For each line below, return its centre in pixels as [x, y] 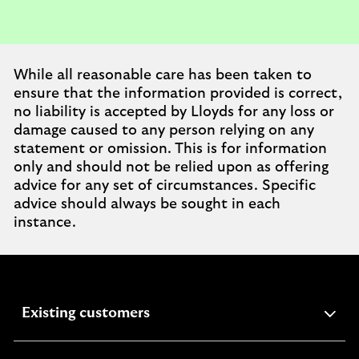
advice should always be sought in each [147, 204]
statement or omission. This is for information [170, 149]
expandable [189, 313]
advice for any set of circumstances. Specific [165, 186]
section [174, 331]
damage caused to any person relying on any [164, 131]
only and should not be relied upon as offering [171, 167]
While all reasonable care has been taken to [163, 75]
